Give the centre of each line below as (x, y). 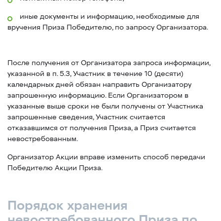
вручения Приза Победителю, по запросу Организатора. (108, 27)
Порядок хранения (68, 205)
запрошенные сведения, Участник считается (86, 117)
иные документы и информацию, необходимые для (110, 17)
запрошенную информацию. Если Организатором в (98, 95)
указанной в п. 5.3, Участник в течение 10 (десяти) (95, 74)
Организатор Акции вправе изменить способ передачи (106, 157)
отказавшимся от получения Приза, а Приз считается (102, 128)
